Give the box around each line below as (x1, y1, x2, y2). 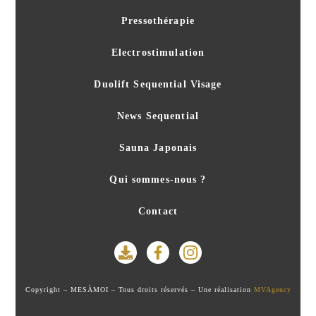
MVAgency (253, 286, 291, 294)
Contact (138, 206, 178, 217)
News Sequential (117, 111, 199, 122)
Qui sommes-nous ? (109, 174, 207, 186)
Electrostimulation (111, 47, 205, 59)
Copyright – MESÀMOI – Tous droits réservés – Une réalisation (25, 286, 254, 294)
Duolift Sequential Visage (94, 79, 222, 90)
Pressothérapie (121, 16, 195, 27)
